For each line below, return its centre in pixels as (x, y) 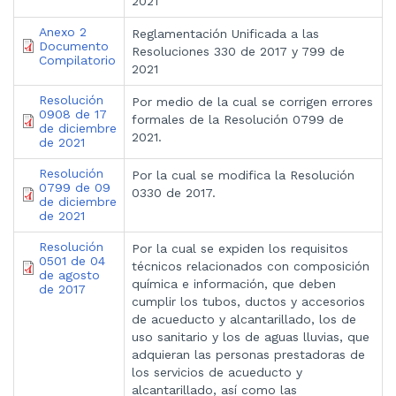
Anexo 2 (63, 31)
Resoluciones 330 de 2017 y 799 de (238, 51)
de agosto (69, 274)
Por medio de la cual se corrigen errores (252, 101)
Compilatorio (77, 60)
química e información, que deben (234, 283)
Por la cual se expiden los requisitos (240, 248)
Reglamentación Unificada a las (225, 33)
